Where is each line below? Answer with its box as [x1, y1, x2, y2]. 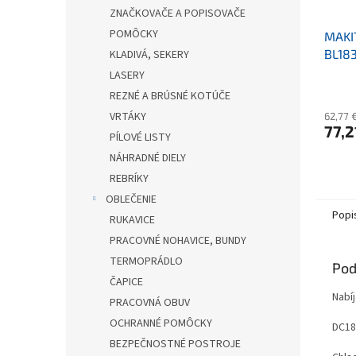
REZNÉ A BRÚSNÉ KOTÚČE [110, 88, 230, 104]
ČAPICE [110, 274, 143, 290]
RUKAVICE [110, 212, 155, 228]
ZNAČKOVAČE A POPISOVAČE [110, 6, 246, 21]
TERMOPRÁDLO [110, 253, 183, 269]
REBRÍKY [110, 171, 149, 187]
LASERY [110, 68, 145, 83]
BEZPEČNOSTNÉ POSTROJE [110, 336, 241, 352]
